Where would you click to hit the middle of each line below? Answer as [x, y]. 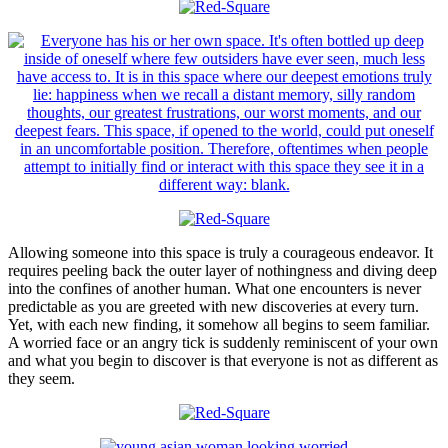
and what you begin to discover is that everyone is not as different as [223, 360]
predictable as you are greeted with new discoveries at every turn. [213, 306]
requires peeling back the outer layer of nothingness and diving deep [222, 270]
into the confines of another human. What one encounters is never [214, 288]
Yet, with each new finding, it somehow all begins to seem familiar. [219, 324]
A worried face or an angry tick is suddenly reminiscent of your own [223, 342]
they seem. [41, 378]
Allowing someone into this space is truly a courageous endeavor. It [220, 252]
